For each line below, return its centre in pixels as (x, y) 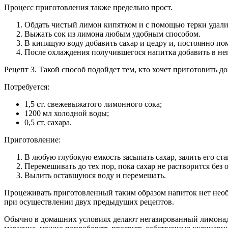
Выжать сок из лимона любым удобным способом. (112, 34)
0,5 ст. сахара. (48, 122)
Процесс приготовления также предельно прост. (88, 7)
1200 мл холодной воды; (67, 113)
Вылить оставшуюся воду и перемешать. (95, 175)
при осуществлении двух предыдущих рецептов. (89, 202)
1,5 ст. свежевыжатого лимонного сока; (93, 104)
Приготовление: (32, 139)
